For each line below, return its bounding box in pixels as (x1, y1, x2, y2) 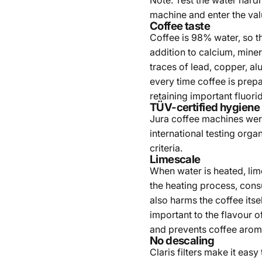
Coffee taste (149, 19, 211, 33)
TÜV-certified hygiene (149, 101, 260, 114)
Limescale (149, 153, 201, 166)
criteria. (149, 142, 182, 154)
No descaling (149, 234, 215, 247)
